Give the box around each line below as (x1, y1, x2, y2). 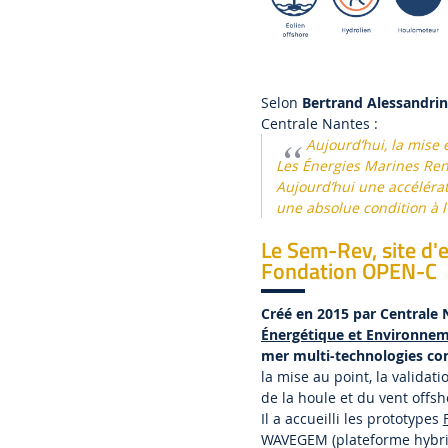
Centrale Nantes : (260, 114, 378, 134)
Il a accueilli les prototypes (260, 408, 443, 428)
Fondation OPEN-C (260, 254, 437, 289)
